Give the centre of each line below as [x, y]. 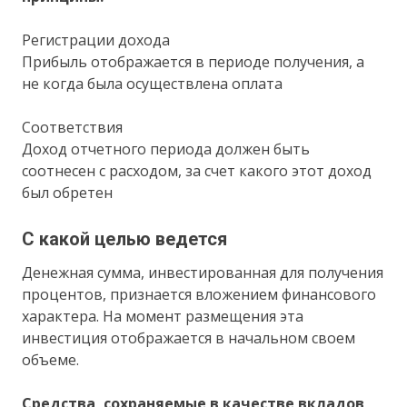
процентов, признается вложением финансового [199, 294]
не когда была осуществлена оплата [153, 83]
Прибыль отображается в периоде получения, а [194, 61]
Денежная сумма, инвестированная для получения [203, 272]
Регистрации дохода [96, 40]
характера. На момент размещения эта [163, 316]
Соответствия [73, 127]
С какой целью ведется [125, 238]
